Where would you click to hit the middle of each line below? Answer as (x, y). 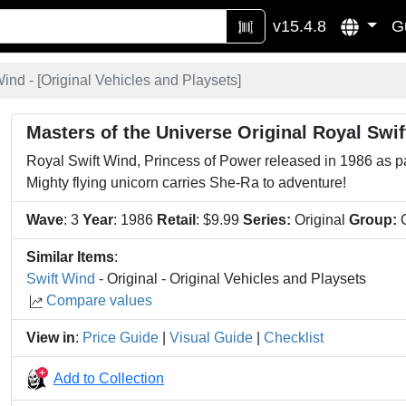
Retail (176, 220)
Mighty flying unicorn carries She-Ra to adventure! (186, 183)
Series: (267, 220)
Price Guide (121, 338)
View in (51, 338)
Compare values (99, 300)
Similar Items (70, 257)
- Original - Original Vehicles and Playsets (231, 279)
